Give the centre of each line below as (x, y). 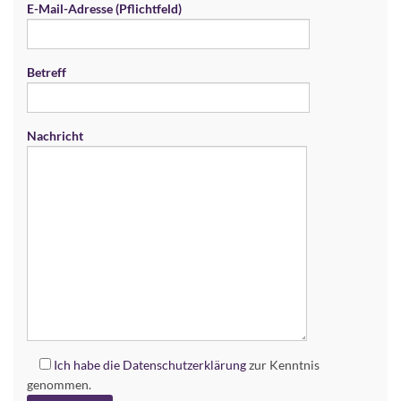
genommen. (59, 384)
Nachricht (55, 135)
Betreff (47, 72)
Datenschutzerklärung (184, 364)
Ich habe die (87, 364)
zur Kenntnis (283, 364)
